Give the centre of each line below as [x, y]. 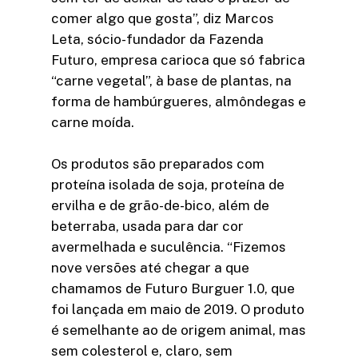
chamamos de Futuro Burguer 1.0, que [173, 288]
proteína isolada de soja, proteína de [168, 184]
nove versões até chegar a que [150, 267]
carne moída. [93, 123]
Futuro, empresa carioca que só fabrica [178, 60]
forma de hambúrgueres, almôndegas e [179, 102]
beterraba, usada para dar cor [147, 226]
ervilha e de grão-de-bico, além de [160, 205]
